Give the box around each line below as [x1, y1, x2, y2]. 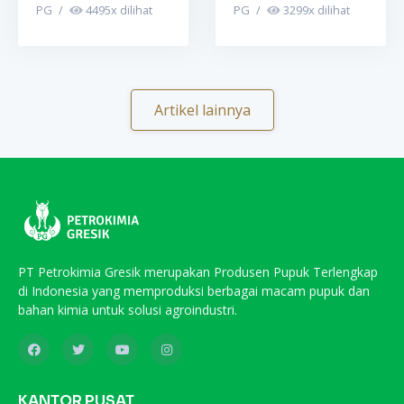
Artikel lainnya [153, 99, 251, 120]
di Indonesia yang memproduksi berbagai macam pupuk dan [18, 281, 370, 299]
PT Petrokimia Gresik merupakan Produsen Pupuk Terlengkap [18, 262, 378, 280]
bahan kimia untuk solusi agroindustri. [18, 300, 237, 318]
